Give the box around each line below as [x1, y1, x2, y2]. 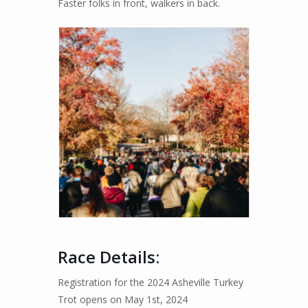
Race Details [58, 245, 155, 268]
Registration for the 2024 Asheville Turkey [58, 275, 243, 289]
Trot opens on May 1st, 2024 [58, 292, 188, 306]
